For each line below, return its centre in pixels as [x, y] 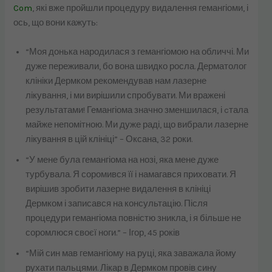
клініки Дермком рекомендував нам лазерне [116, 81]
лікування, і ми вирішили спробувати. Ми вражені [126, 95]
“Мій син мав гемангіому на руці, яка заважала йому [131, 253]
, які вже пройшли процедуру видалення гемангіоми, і [141, 8]
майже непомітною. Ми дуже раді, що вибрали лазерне [137, 124]
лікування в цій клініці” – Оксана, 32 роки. [109, 139]
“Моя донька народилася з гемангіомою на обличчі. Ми [138, 52]
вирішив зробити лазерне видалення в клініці [118, 189]
